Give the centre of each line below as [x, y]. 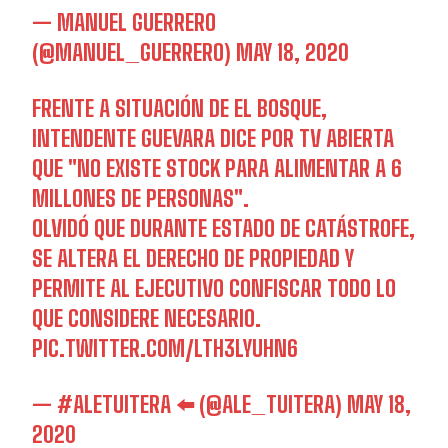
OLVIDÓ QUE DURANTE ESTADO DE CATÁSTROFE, [224, 229]
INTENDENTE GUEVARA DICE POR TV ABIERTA [213, 139]
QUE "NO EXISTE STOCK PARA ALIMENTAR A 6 [217, 169]
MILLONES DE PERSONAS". [141, 199]
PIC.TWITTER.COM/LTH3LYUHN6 [165, 349]
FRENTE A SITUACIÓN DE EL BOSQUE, [180, 109]
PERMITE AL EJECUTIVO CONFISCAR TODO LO [214, 289]
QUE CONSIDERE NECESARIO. [147, 319]
